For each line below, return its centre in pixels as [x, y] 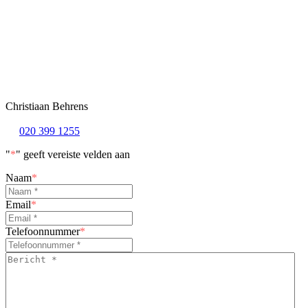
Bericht [21, 258]
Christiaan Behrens [47, 107]
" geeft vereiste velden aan [73, 155]
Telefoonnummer [43, 232]
